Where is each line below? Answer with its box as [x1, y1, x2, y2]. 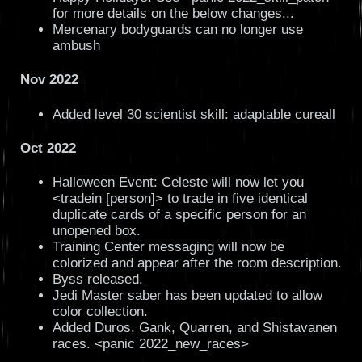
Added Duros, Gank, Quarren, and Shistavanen [52, 319, 337, 335]
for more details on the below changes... [52, 6, 294, 22]
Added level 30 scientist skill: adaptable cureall [52, 106, 335, 122]
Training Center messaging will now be [52, 238, 284, 255]
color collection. [52, 303, 148, 319]
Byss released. [52, 271, 143, 287]
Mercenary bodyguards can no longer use [52, 22, 303, 38]
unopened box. [52, 222, 141, 238]
